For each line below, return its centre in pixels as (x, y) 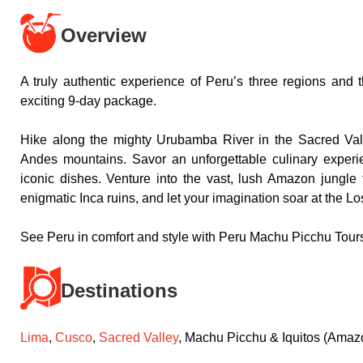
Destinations (119, 291)
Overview (104, 36)
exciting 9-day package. (88, 100)
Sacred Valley (139, 338)
